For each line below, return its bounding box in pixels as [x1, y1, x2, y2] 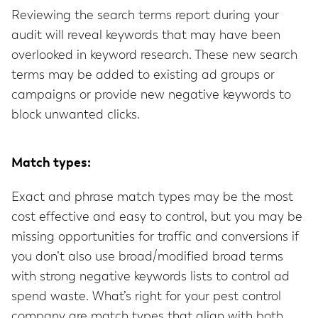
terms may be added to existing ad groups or [11, 69, 275, 82]
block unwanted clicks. [11, 109, 140, 122]
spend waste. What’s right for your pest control [11, 290, 281, 304]
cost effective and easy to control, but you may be [11, 211, 302, 224]
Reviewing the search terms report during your [11, 9, 279, 23]
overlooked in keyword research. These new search [11, 49, 297, 62]
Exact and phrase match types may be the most [11, 191, 293, 204]
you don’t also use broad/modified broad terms [11, 251, 283, 264]
